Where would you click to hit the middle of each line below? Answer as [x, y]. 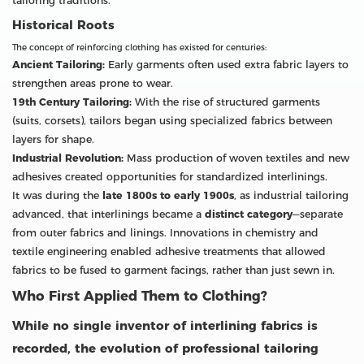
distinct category [249, 214]
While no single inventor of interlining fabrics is [165, 325]
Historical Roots [63, 24]
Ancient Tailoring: [58, 64]
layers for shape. [53, 139]
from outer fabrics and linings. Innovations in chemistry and [165, 232]
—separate [318, 214]
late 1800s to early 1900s [168, 195]
